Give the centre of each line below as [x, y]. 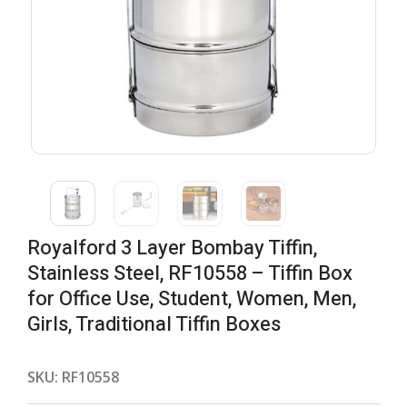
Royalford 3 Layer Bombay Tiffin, [172, 248]
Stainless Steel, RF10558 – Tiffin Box [190, 273]
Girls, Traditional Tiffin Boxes [154, 324]
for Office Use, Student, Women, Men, [192, 299]
